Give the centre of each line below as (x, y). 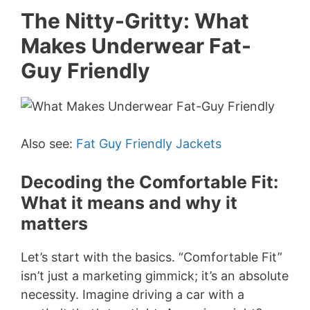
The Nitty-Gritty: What (135, 20)
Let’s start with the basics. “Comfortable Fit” (152, 257)
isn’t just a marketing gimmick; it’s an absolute (155, 275)
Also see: (48, 143)
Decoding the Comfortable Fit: (149, 182)
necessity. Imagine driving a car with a (133, 294)
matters (54, 223)
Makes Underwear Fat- (136, 45)
